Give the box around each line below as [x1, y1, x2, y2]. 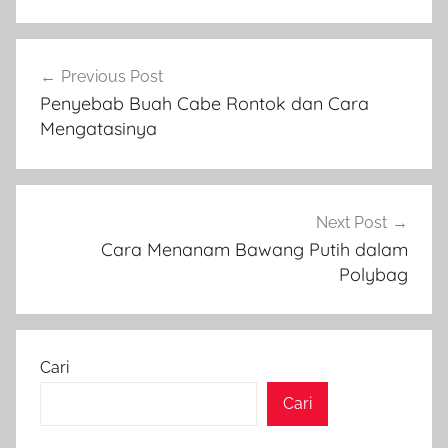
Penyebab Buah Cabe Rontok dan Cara [40, 91, 369, 115]
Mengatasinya [40, 116, 157, 140]
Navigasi [15, 40, 121, 71]
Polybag [339, 262, 408, 286]
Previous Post [61, 66, 163, 86]
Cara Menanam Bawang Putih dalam [101, 237, 408, 261]
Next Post [316, 212, 387, 232]
